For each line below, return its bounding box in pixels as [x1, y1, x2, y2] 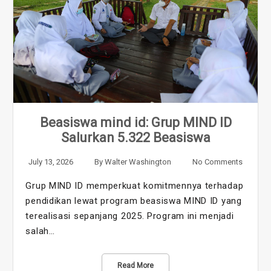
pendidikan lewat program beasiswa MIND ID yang [25, 195, 242, 207]
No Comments [192, 157, 243, 167]
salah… [25, 226, 55, 237]
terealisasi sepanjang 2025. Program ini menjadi [25, 211, 234, 222]
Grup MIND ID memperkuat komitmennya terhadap [25, 180, 244, 192]
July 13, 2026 [28, 157, 74, 167]
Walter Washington [105, 157, 171, 167]
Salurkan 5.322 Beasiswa [60, 130, 211, 146]
